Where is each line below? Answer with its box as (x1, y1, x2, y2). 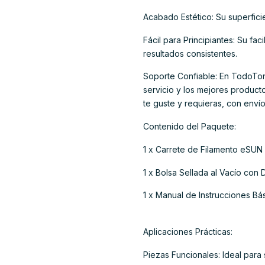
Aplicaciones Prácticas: (143, 227, 232, 237)
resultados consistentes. (143, 48, 237, 59)
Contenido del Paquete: (143, 121, 236, 132)
